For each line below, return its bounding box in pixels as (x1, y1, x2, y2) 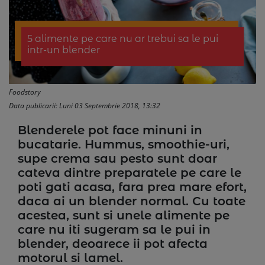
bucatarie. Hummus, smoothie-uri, (18, 137, 230, 151)
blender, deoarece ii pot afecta (18, 237, 208, 251)
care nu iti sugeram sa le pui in (18, 222, 211, 237)
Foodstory (9, 87, 41, 97)
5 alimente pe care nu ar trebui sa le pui (27, 33, 218, 44)
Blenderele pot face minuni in (18, 123, 202, 137)
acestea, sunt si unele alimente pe (18, 208, 230, 222)
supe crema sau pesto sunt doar (18, 151, 217, 166)
